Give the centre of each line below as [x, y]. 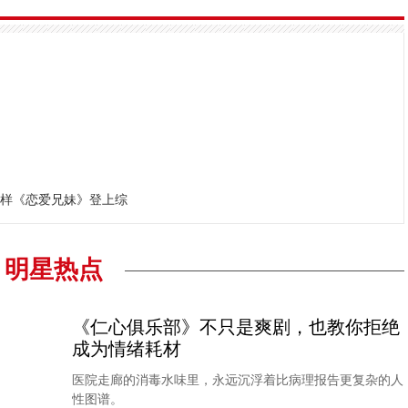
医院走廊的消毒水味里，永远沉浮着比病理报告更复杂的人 [238, 380]
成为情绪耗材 [127, 349]
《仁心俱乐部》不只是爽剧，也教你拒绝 [236, 327]
